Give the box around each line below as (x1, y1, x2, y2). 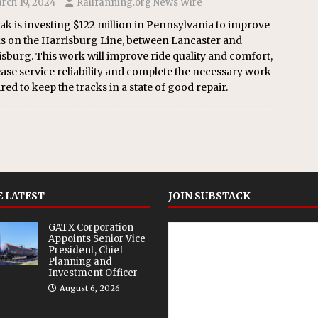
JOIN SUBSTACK (168, 189, 251, 202)
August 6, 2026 (59, 283, 120, 293)
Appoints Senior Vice (48, 232, 146, 245)
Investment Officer (48, 266, 138, 279)
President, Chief (48, 243, 124, 256)
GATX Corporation (48, 221, 133, 234)
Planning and (48, 255, 112, 268)
